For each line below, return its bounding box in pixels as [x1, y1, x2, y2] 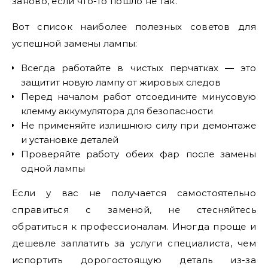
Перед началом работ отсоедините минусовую [21, 91, 256, 102]
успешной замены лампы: [12, 38, 138, 49]
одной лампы [21, 163, 85, 174]
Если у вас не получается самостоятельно [12, 187, 256, 199]
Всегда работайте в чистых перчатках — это [21, 62, 256, 74]
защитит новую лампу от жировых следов [21, 77, 221, 88]
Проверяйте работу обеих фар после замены [21, 148, 256, 160]
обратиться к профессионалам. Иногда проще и [12, 221, 256, 232]
